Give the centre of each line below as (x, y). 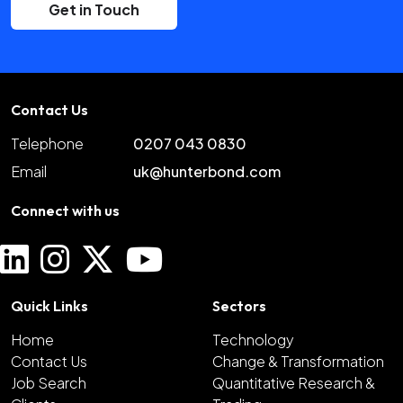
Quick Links (49, 305)
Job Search (49, 382)
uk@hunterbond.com (206, 171)
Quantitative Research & (294, 382)
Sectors (239, 305)
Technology (253, 339)
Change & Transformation (298, 361)
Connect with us (65, 210)
